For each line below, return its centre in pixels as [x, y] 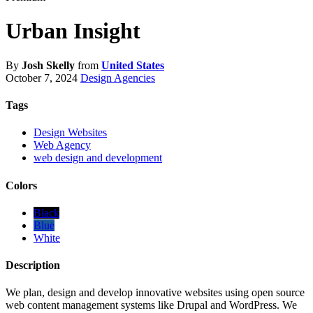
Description [33, 265]
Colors [21, 185]
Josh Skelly [50, 65]
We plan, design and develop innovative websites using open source [155, 293]
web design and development [98, 158]
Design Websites [70, 133]
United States [133, 65]
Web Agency [62, 145]
